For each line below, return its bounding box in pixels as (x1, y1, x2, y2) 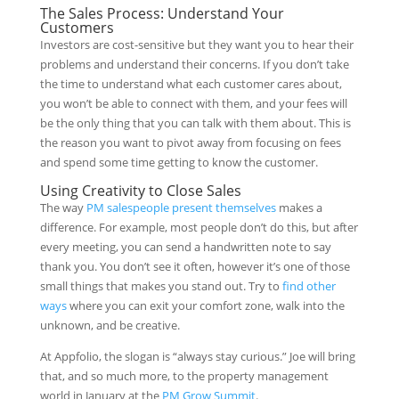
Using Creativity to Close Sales (39, 180, 241, 200)
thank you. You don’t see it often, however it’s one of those (39, 257, 350, 274)
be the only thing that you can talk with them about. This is (39, 114, 351, 131)
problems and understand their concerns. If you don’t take (39, 55, 349, 72)
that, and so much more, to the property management (39, 367, 329, 384)
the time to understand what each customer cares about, (39, 75, 342, 92)
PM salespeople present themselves (85, 199, 276, 216)
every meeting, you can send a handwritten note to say (39, 238, 331, 255)
